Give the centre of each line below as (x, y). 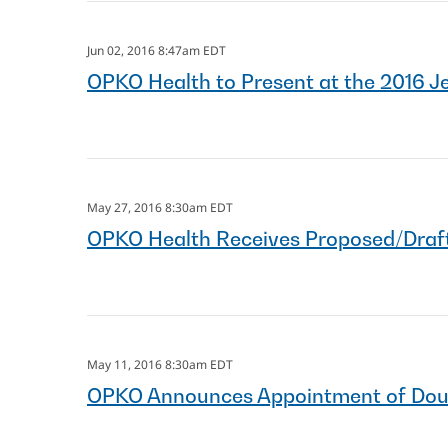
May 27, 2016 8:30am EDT (160, 207)
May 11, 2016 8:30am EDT (160, 364)
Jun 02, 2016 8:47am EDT (156, 50)
